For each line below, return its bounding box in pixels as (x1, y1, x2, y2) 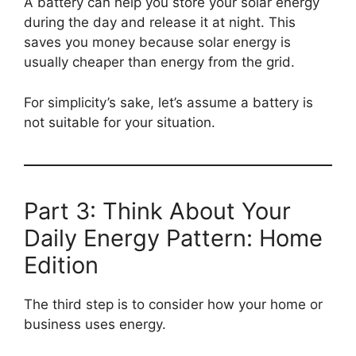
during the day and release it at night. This (24, 14, 296, 31)
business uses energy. (24, 315, 166, 332)
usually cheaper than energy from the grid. (24, 54, 295, 71)
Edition (24, 250, 99, 279)
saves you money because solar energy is (24, 34, 291, 51)
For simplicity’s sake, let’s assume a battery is (24, 94, 313, 110)
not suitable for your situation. (24, 114, 215, 130)
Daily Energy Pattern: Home (24, 223, 323, 252)
